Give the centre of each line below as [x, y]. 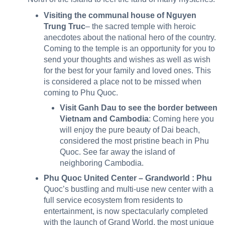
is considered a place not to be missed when [123, 82]
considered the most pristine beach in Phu [134, 141]
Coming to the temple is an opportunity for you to [129, 49]
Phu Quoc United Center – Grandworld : [119, 178]
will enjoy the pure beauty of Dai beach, [130, 130]
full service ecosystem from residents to [113, 200]
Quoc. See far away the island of [117, 152]
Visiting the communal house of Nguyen [120, 16]
